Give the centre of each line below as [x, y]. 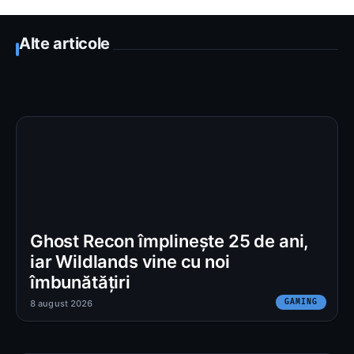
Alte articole [64, 43]
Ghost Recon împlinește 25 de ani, [170, 241]
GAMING [301, 301]
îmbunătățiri [80, 282]
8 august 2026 [62, 303]
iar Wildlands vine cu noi [130, 261]
